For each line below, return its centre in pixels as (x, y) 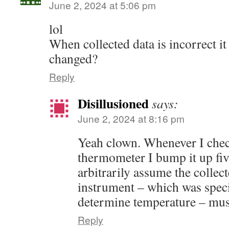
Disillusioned (113, 103)
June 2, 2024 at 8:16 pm (131, 118)
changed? (73, 58)
